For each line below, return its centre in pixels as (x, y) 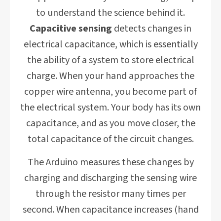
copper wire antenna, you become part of (110, 92)
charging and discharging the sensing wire (110, 178)
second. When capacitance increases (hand (110, 210)
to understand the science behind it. (110, 13)
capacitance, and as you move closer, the (110, 123)
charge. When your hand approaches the (110, 76)
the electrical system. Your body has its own (110, 108)
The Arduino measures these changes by (110, 162)
